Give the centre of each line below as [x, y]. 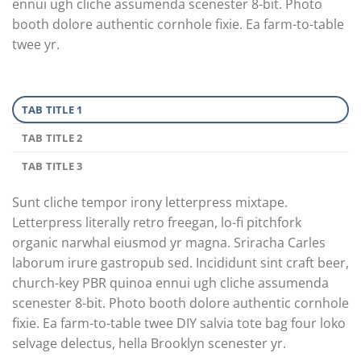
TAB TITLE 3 [52, 166]
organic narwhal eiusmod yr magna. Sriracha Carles [169, 242]
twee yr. [36, 44]
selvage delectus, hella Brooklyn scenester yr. [149, 343]
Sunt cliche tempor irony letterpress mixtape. [150, 202]
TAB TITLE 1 [52, 109]
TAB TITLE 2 [52, 137]
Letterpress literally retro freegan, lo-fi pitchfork [157, 222]
